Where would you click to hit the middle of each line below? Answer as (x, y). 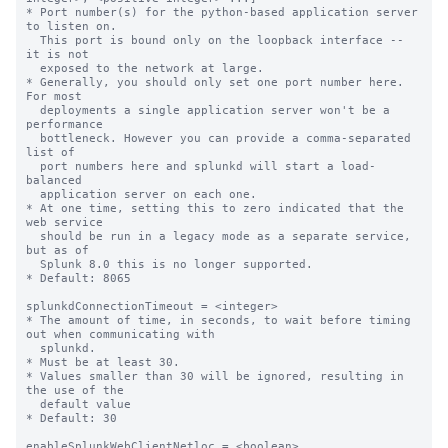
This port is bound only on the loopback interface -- (33, 40)
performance (64, 124)
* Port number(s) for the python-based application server (222, 12)
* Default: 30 (71, 418)
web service (64, 222)
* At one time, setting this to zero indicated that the (215, 208)
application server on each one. (33, 194)
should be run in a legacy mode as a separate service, (33, 236)
